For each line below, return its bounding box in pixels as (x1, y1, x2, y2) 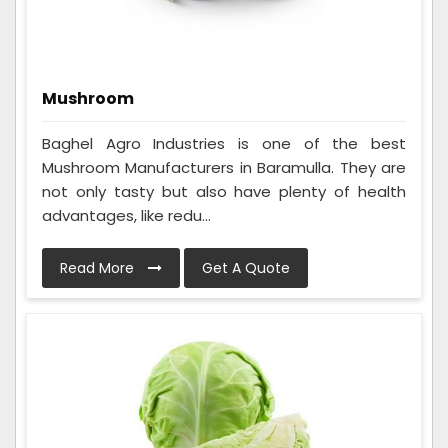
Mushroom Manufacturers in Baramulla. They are (42, 156, 406, 178)
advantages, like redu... (42, 204, 211, 226)
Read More (60, 257, 138, 278)
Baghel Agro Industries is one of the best (42, 132, 406, 154)
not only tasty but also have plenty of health (42, 180, 406, 202)
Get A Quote (202, 257, 290, 278)
